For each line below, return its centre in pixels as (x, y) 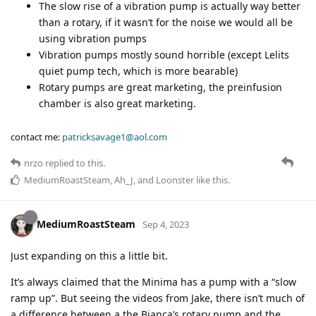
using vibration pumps (93, 38)
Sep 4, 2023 (166, 225)
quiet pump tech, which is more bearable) (138, 71)
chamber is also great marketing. (117, 103)
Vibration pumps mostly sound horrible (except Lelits (164, 54)
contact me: (36, 136)
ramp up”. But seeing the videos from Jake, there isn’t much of (158, 298)
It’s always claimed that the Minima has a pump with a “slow (153, 281)
